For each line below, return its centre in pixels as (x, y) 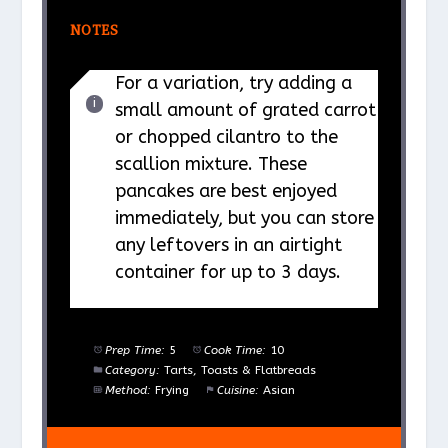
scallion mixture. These (210, 163)
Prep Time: (135, 350)
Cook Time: (235, 350)
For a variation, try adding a (233, 82)
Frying (172, 390)
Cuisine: (238, 390)
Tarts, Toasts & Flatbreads (240, 370)
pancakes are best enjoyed (225, 190)
